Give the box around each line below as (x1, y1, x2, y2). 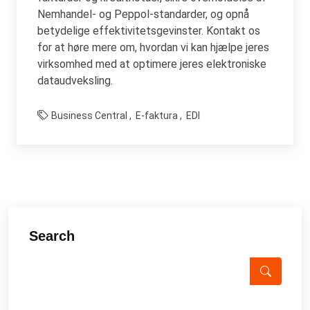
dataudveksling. (37, 73, 113, 87)
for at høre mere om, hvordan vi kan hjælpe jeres (37, 40, 269, 54)
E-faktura (136, 109, 178, 121)
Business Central (51, 109, 127, 121)
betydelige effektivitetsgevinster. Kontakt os (37, 24, 260, 37)
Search (29, 228, 75, 244)
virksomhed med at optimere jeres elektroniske (37, 57, 266, 71)
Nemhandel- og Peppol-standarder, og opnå (37, 7, 249, 21)
